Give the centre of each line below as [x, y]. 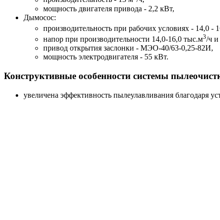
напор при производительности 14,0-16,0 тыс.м [123, 39]
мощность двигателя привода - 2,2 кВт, [109, 8]
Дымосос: [40, 17]
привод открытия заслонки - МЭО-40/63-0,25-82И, [128, 48]
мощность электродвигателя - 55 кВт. [106, 57]
